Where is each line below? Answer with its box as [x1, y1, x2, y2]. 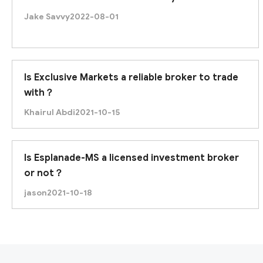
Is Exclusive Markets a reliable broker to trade [24, 71, 238, 83]
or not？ [24, 167, 63, 179]
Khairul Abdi [24, 107, 75, 117]
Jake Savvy [24, 11, 70, 22]
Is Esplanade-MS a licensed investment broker [24, 151, 239, 164]
